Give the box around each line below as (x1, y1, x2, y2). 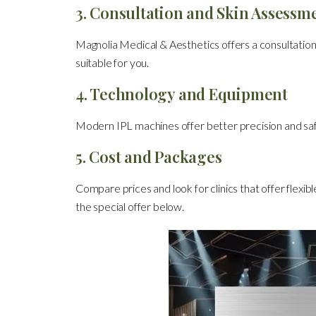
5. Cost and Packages (75, 145, 222, 167)
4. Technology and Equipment (75, 83, 288, 104)
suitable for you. (75, 55, 150, 69)
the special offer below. (75, 199, 185, 213)
